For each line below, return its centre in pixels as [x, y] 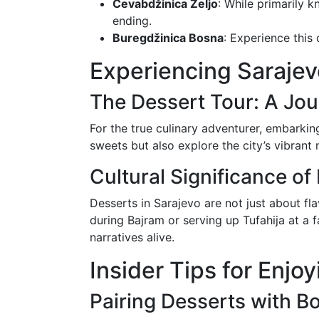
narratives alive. [132, 237]
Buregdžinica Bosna [168, 38]
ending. [132, 21]
